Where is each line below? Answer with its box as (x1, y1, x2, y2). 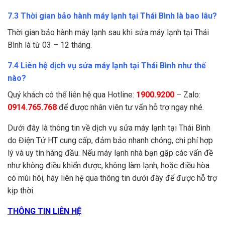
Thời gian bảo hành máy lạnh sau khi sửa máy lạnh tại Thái (8, 28, 209, 38)
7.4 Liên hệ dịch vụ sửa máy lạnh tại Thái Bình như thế (8, 61, 206, 71)
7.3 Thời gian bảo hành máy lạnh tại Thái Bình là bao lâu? (8, 11, 217, 21)
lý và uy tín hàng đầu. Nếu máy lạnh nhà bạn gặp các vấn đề (8, 148, 213, 158)
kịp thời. (8, 186, 35, 196)
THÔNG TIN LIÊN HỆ (8, 206, 81, 216)
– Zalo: (176, 90, 200, 100)
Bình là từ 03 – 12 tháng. (8, 40, 92, 50)
